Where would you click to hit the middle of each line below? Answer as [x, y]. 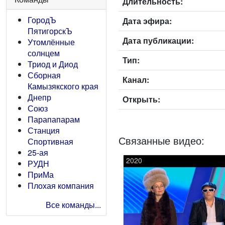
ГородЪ [42, 20]
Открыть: [141, 99]
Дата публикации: [158, 40]
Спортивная [50, 141]
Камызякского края [63, 86]
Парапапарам [54, 119]
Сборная [44, 75]
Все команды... [73, 205]
